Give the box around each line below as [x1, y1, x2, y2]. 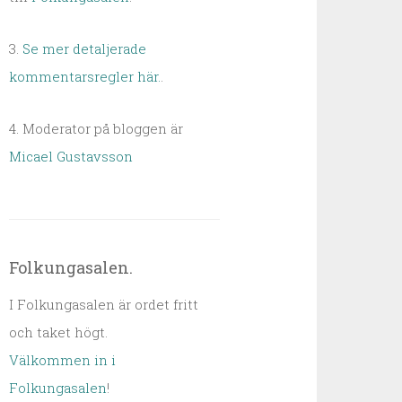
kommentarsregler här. [9, 67, 162, 85]
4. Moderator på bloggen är [9, 119, 184, 137]
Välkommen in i [9, 351, 117, 369]
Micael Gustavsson [9, 147, 134, 165]
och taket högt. [9, 323, 109, 341]
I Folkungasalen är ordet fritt [9, 295, 199, 313]
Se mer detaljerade [22, 39, 147, 57]
